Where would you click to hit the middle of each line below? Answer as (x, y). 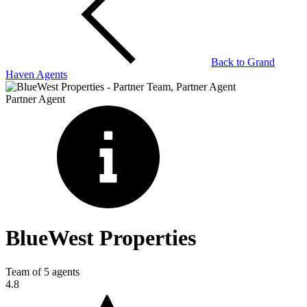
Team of (25, 271)
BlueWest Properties (101, 238)
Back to (229, 62)
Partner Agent (35, 99)
